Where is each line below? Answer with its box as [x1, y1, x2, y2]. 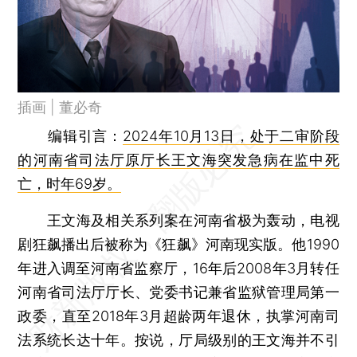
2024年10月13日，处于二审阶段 [123, 127, 339, 144]
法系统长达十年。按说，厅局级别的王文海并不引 [18, 331, 339, 348]
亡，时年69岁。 [18, 175, 122, 192]
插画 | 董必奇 [18, 98, 103, 116]
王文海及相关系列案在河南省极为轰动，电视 [18, 211, 339, 229]
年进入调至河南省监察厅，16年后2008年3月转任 [18, 259, 339, 277]
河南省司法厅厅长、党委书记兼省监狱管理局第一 [18, 283, 339, 300]
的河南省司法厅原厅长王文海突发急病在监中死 [18, 151, 339, 168]
